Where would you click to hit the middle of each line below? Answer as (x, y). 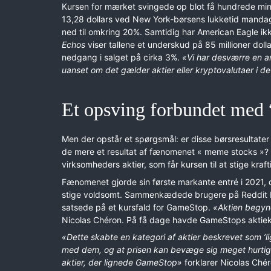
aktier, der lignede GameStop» (122, 262)
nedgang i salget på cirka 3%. (122, 57)
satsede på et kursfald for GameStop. (137, 207)
